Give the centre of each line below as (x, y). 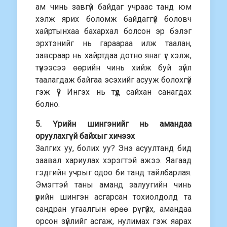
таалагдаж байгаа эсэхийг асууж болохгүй (113, 80)
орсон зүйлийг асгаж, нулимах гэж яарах (113, 221)
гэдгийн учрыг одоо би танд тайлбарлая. (113, 173)
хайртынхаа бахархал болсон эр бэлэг (113, 31)
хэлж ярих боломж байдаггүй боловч (113, 19)
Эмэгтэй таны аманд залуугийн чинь (113, 185)
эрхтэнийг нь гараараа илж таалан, (113, 43)
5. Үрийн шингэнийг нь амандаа (113, 124)
